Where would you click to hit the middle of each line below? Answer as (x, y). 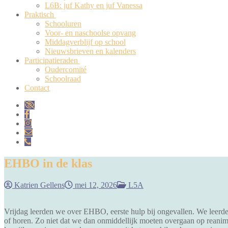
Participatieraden (51, 60)
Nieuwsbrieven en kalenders (90, 51)
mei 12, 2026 (96, 185)
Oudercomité (66, 69)
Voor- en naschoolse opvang (90, 33)
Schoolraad (63, 79)
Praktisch (39, 15)
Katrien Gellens (38, 185)
